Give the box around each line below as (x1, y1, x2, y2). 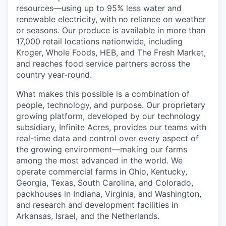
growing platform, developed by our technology (16, 111, 200, 122)
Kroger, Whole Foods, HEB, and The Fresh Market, (16, 47, 206, 58)
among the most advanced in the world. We (16, 155, 183, 166)
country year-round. (16, 70, 92, 80)
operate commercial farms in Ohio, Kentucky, (16, 166, 187, 177)
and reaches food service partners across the (16, 59, 190, 69)
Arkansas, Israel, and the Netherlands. (16, 211, 159, 221)
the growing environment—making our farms (16, 144, 187, 155)
